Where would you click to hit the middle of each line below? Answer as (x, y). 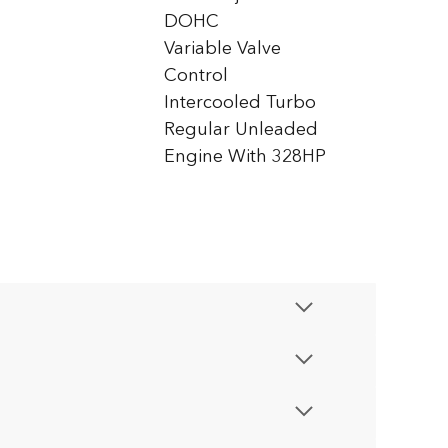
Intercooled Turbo (240, 102)
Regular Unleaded (241, 129)
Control (196, 75)
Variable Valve (222, 48)
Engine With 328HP (245, 156)
